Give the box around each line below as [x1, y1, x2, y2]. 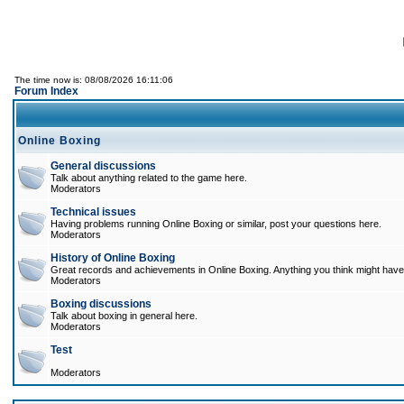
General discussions [50, 160, 156, 172]
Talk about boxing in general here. [50, 310, 197, 321]
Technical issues [50, 206, 136, 218]
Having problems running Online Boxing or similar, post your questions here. [50, 218, 381, 229]
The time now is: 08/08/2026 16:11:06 [14, 75, 173, 85]
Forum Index [14, 85, 78, 97]
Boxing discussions [50, 298, 151, 310]
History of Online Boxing [50, 252, 175, 264]
